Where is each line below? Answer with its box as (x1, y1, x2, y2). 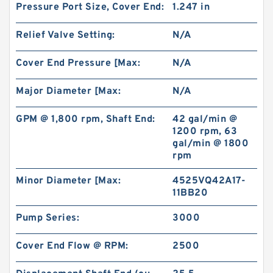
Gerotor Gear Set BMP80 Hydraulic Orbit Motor (51, 7, 223, 17)
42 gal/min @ (172, 113, 238, 126)
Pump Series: (16, 212, 79, 224)
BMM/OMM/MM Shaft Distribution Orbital (51, 214, 204, 224)
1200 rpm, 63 (172, 126, 238, 138)
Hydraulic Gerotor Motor (51, 225, 141, 235)
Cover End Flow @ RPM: (16, 240, 129, 252)
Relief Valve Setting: (16, 29, 115, 41)
